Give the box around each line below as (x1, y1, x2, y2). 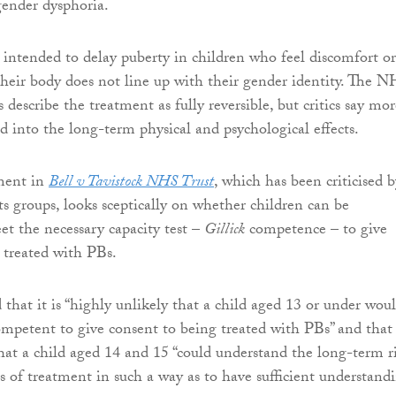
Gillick (204, 217, 245, 246)
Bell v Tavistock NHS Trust (49, 170, 214, 198)
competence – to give (245, 217, 387, 246)
